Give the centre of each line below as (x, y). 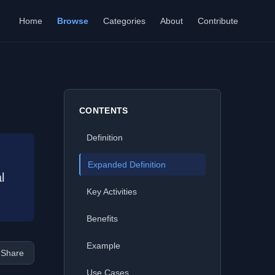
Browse (73, 21)
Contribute (218, 21)
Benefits (102, 219)
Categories (124, 21)
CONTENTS (104, 110)
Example (103, 246)
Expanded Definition (127, 165)
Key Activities (112, 192)
